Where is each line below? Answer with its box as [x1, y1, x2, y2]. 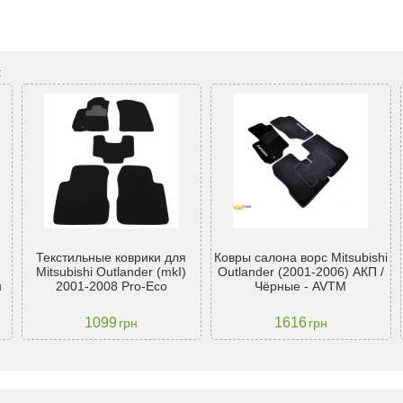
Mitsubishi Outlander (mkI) [36, 264, 187, 280]
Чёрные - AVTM [255, 279, 347, 294]
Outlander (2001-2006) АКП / [217, 264, 384, 280]
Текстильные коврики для [36, 250, 187, 265]
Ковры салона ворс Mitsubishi [213, 250, 388, 265]
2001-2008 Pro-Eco [55, 279, 167, 294]
